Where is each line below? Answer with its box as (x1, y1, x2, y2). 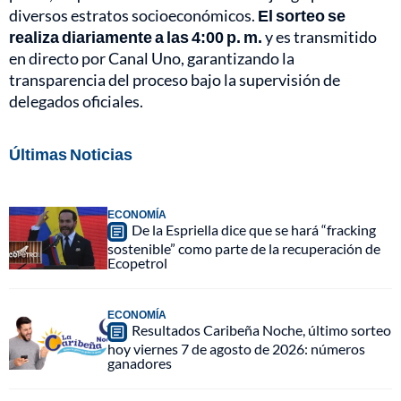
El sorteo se (258, 5, 346, 26)
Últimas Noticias (9, 144, 132, 165)
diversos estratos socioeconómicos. (9, 5, 258, 26)
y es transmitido (262, 27, 377, 47)
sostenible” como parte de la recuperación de (107, 240, 380, 258)
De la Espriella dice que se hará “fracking (132, 221, 376, 239)
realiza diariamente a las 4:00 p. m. (9, 27, 262, 47)
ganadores (107, 354, 172, 372)
